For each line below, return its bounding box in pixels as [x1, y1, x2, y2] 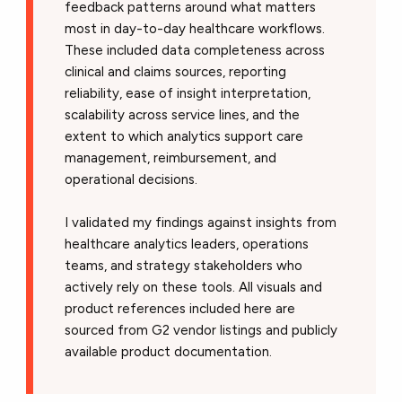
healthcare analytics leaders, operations [65, 235, 310, 252]
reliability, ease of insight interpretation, [65, 84, 311, 101]
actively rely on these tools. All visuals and [65, 278, 323, 295]
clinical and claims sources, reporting [65, 63, 287, 80]
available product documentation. [65, 343, 273, 360]
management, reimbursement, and [65, 149, 277, 166]
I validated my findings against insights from [65, 214, 337, 231]
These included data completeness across [65, 41, 326, 58]
